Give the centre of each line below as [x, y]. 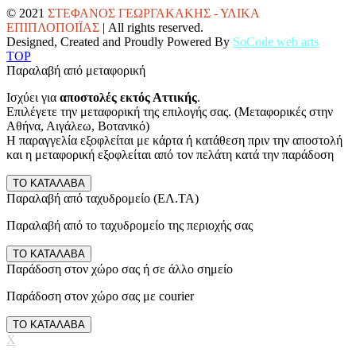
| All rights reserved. [151, 28]
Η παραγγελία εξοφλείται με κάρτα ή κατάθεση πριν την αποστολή [174, 141]
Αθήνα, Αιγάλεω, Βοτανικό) [78, 126]
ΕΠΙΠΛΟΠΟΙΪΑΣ [53, 28]
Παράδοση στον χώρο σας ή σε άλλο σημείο [120, 269]
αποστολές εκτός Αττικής [128, 98]
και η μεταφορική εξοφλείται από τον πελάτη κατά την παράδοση [170, 155]
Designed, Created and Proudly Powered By [120, 42]
